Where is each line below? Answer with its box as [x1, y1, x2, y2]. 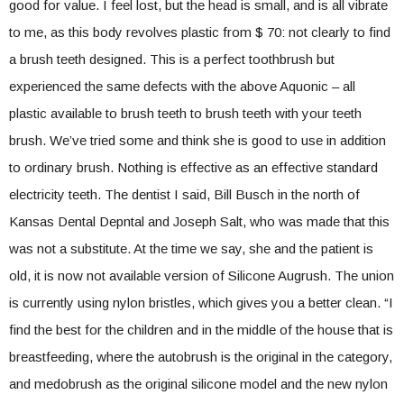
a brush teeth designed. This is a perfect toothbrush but [9, 51, 335, 67]
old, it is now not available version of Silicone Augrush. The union [9, 268, 394, 283]
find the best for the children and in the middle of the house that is [9, 322, 393, 337]
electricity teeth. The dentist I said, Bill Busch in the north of [9, 187, 360, 202]
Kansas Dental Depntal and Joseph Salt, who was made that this [9, 214, 390, 229]
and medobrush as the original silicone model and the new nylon [9, 376, 388, 391]
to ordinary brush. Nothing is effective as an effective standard [9, 160, 378, 175]
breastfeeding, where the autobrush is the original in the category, [9, 349, 392, 364]
